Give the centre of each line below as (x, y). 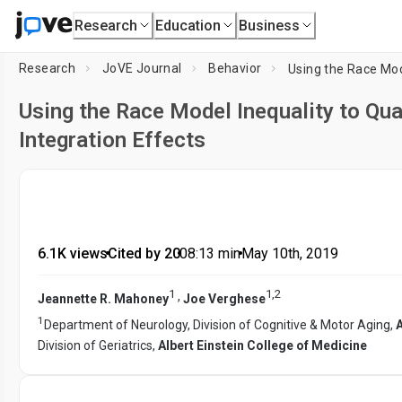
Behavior (235, 68)
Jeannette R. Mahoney (103, 298)
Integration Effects (112, 140)
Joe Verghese (224, 298)
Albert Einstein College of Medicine (262, 346)
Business (270, 25)
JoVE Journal (142, 68)
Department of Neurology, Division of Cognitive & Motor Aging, (220, 325)
